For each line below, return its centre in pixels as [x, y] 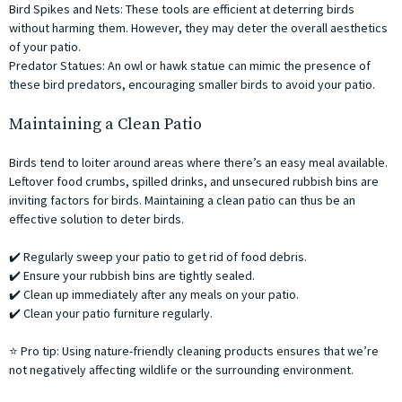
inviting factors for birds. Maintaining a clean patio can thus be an [182, 201]
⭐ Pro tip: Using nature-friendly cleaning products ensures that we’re [194, 351]
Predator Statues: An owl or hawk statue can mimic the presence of [190, 66]
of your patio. [45, 47]
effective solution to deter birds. [96, 219]
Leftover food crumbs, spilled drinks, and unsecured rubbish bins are [194, 182]
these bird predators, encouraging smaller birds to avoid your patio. [192, 85]
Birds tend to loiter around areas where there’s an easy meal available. [198, 163]
